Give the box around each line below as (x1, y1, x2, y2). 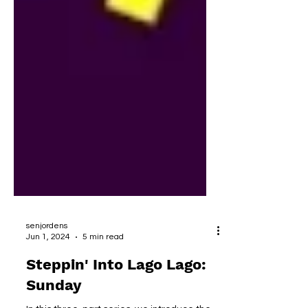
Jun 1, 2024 (26, 253, 70, 262)
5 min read (82, 253, 124, 262)
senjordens (26, 242, 67, 251)
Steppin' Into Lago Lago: (26, 276, 207, 294)
